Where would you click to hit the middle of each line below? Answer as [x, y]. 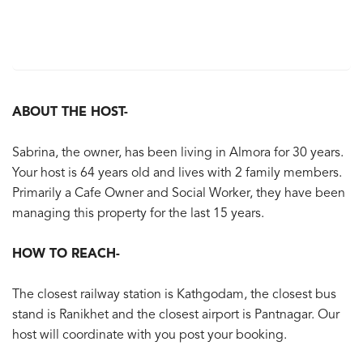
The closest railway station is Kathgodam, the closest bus [174, 295]
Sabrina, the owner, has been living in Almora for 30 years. [178, 154]
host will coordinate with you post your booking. [149, 336]
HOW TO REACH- [66, 255]
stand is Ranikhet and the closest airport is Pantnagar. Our [176, 316]
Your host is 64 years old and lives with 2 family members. [177, 174]
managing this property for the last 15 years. [138, 214]
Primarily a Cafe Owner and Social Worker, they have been [179, 194]
